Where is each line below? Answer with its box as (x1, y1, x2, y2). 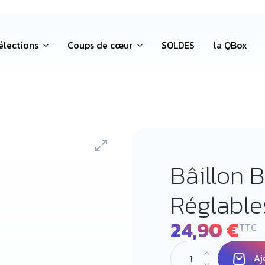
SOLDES (161, 38, 195, 52)
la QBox (213, 38, 247, 52)
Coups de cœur (67, 38, 135, 52)
